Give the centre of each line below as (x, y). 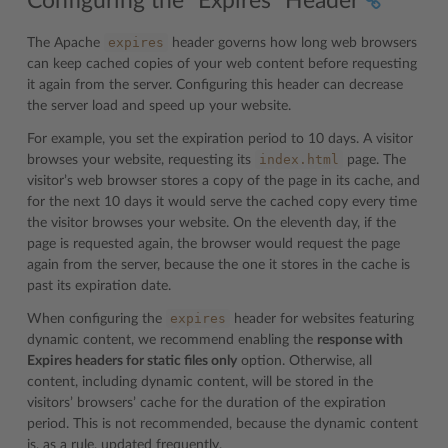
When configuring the (96, 318)
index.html (299, 159)
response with (360, 339)
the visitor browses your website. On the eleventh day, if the (211, 222)
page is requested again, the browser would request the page (213, 243)
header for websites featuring (322, 318)
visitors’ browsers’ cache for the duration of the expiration (206, 402)
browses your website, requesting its (141, 159)
